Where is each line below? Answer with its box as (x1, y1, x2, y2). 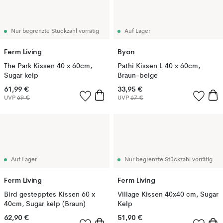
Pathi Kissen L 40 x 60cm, (117, 63, 200, 70)
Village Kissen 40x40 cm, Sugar (117, 191, 219, 198)
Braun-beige (117, 72, 158, 79)
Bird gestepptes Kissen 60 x (4, 191, 95, 198)
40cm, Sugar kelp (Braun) (4, 201, 86, 208)
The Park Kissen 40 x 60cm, (4, 63, 92, 70)
